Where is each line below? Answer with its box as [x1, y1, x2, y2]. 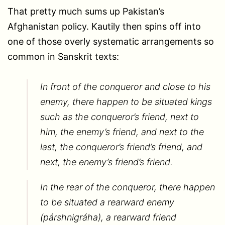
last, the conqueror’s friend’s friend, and [40, 141, 202, 152]
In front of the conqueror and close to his [40, 81, 210, 92]
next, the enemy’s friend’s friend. [40, 156, 173, 167]
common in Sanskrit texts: [8, 51, 119, 62]
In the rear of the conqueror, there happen [40, 181, 215, 192]
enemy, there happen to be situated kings [40, 96, 212, 107]
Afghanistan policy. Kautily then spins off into [8, 21, 201, 32]
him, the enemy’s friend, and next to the [40, 126, 204, 137]
